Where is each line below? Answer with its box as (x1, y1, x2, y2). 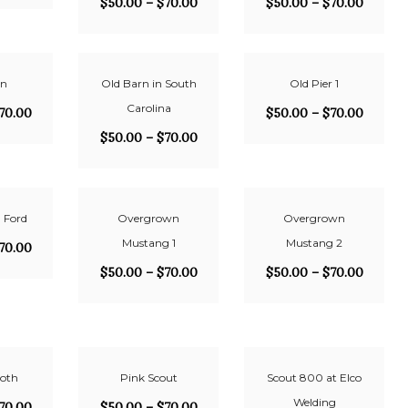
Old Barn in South (100, 76, 197, 90)
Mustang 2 (286, 236, 342, 250)
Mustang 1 (121, 236, 176, 250)
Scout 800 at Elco (267, 371, 362, 384)
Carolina (126, 101, 171, 115)
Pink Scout (119, 371, 178, 384)
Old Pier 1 (290, 76, 339, 90)
